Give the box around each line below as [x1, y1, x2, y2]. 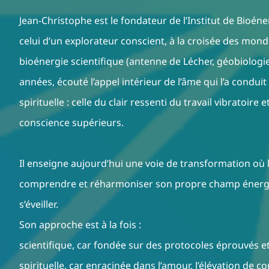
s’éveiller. [19, 198, 58, 211]
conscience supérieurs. [19, 116, 124, 130]
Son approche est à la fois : [19, 218, 141, 232]
